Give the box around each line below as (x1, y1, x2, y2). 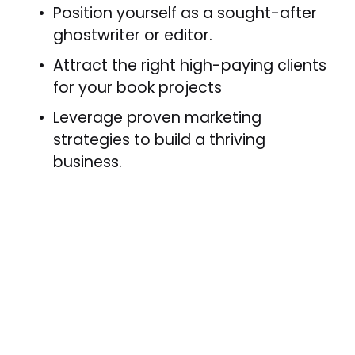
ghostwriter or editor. (52, 25, 212, 47)
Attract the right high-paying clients (52, 55, 326, 76)
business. (52, 151, 122, 173)
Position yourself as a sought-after (52, 2, 317, 25)
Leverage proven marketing (52, 106, 261, 128)
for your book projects (52, 77, 222, 98)
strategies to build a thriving (52, 128, 265, 151)
